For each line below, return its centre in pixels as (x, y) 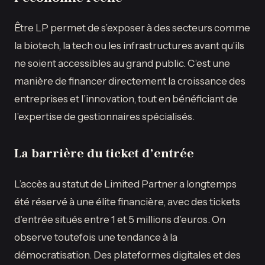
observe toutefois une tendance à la (96, 237)
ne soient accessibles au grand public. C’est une (122, 63)
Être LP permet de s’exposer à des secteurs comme (132, 27)
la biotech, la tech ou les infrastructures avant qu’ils (129, 45)
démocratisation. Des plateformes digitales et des (127, 254)
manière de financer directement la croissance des (130, 80)
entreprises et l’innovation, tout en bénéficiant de (126, 98)
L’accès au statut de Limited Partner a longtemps (125, 183)
